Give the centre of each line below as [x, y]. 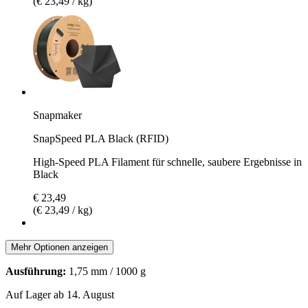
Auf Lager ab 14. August [60, 294]
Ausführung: [36, 271]
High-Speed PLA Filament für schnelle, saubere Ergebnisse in [167, 162]
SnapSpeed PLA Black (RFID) [101, 138]
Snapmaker [57, 115]
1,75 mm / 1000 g [106, 271]
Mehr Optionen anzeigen [59, 247]
